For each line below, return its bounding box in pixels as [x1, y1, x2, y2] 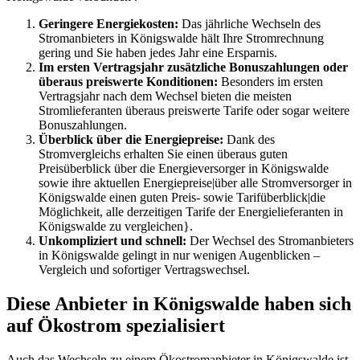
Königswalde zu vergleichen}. [39, 219, 193, 234]
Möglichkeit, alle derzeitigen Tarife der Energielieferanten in [39, 205, 343, 219]
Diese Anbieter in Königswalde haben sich [6, 293, 351, 315]
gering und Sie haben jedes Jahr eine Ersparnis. [39, 46, 277, 60]
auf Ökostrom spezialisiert [6, 315, 225, 337]
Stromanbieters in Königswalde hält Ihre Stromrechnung [39, 31, 324, 46]
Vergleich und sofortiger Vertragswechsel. [39, 263, 250, 277]
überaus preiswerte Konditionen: [39, 75, 218, 89]
